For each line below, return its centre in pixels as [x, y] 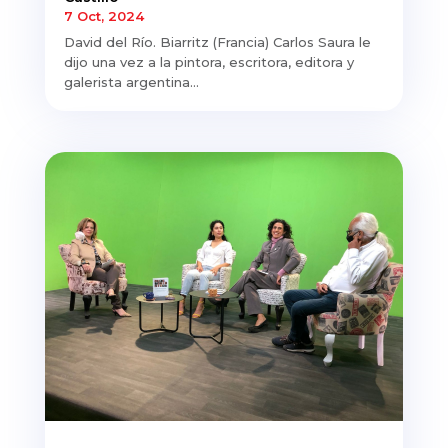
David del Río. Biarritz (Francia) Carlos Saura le [217, 41]
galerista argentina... [131, 81]
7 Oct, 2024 [103, 15]
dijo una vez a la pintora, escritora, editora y [208, 61]
